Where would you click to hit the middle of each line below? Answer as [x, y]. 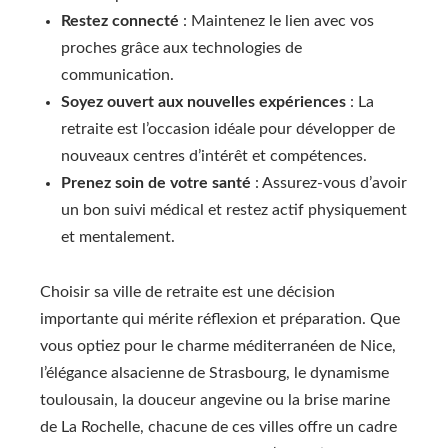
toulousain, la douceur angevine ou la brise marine [215, 399]
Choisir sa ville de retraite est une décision [187, 291]
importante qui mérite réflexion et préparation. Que [220, 318]
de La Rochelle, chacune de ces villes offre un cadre [218, 426]
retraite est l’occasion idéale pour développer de [228, 129]
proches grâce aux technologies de [181, 48]
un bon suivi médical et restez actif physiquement [234, 210]
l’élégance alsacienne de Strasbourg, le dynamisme [214, 372]
